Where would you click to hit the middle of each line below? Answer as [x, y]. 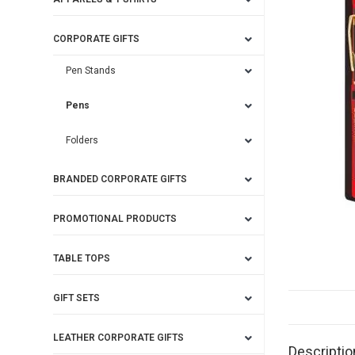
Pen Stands [91, 71]
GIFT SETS [77, 298]
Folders [82, 140]
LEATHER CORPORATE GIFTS [119, 338]
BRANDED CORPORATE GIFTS [120, 179]
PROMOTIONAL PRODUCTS [115, 219]
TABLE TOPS [82, 258]
